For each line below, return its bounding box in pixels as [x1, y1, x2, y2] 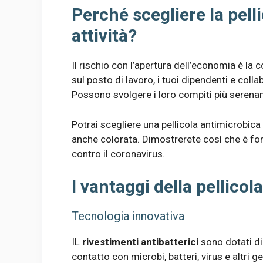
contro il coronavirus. [72, 147, 165, 160]
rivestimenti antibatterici [82, 236, 198, 248]
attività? [72, 25, 137, 46]
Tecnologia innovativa [72, 209, 184, 224]
